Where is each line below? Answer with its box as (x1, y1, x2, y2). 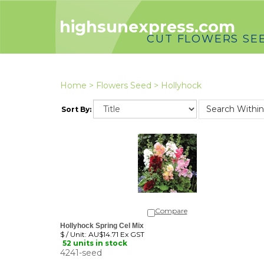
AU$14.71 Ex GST (87, 221, 144, 230)
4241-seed (60, 239, 102, 249)
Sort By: (61, 101, 91, 110)
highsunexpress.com (60, 16, 236, 37)
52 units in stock (62, 230, 127, 239)
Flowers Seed (96, 80, 151, 91)
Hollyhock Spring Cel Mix (60, 213, 144, 221)
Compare (154, 197, 187, 206)
